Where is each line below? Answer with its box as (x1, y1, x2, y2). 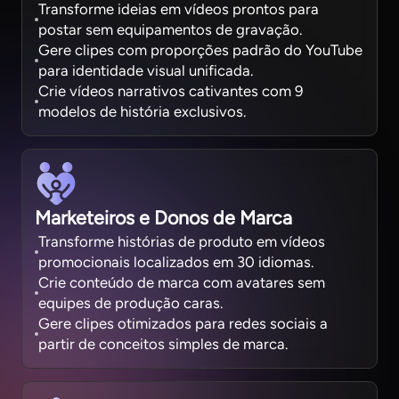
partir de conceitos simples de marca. (38, 335, 289, 354)
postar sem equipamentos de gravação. (38, 20, 303, 39)
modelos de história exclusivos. (38, 102, 247, 121)
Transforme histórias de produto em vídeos (38, 232, 326, 251)
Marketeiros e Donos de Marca (35, 207, 293, 230)
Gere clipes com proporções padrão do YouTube (38, 41, 363, 60)
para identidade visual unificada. (38, 61, 254, 80)
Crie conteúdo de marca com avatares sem (38, 273, 326, 292)
